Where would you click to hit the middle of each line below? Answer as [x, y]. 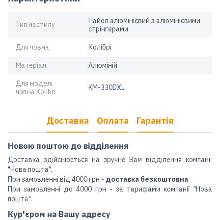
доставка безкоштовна [147, 179]
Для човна [32, 47]
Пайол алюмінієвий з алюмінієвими [144, 20]
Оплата [113, 121]
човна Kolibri [36, 92]
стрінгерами [108, 29]
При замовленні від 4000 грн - [57, 179]
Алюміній [103, 65]
